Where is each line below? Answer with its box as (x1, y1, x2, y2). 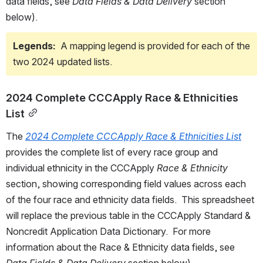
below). (6, 11, 40, 23)
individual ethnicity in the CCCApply (6, 162, 157, 174)
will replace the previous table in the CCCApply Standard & (6, 210, 251, 222)
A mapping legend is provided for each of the (58, 40, 250, 52)
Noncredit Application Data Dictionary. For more (6, 225, 211, 238)
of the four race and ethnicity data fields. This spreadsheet (6, 194, 254, 206)
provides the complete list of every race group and (6, 146, 218, 159)
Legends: (13, 40, 58, 52)
